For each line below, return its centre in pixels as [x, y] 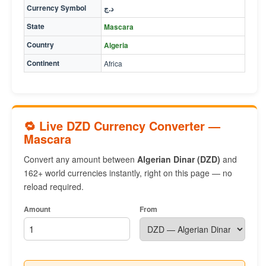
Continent [43, 63]
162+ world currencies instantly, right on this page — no [128, 173]
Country [40, 45]
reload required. [54, 186]
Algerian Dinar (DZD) [179, 159]
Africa [113, 63]
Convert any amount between [80, 159]
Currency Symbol [56, 8]
